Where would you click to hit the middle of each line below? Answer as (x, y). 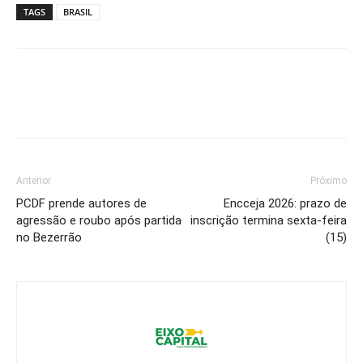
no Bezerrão (49, 237)
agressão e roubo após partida (99, 220)
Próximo (329, 180)
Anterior (34, 180)
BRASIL (78, 11)
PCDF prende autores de (81, 203)
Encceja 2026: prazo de (285, 203)
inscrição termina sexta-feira (269, 220)
